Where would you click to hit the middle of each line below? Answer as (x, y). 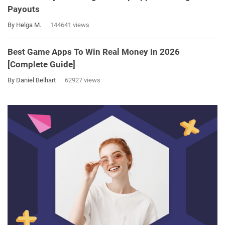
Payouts (24, 9)
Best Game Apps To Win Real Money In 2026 (94, 52)
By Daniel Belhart (32, 80)
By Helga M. (25, 25)
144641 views (70, 25)
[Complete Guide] (41, 65)
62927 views (83, 80)
